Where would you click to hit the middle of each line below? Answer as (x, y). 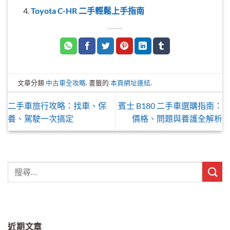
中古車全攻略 (66, 82)
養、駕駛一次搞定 (41, 118)
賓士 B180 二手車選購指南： (170, 105)
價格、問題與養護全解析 (177, 118)
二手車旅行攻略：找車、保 (57, 105)
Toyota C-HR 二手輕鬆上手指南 (87, 11)
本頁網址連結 (131, 82)
